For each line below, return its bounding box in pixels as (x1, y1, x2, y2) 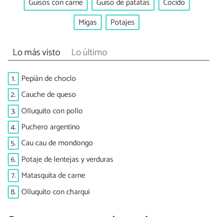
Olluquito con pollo (21, 104, 83, 118)
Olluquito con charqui (21, 185, 90, 199)
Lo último (71, 45, 107, 61)
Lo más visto (12, 45, 60, 61)
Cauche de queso (21, 88, 76, 102)
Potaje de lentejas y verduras (21, 153, 113, 166)
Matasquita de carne (21, 169, 85, 183)
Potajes (110, 15, 135, 29)
